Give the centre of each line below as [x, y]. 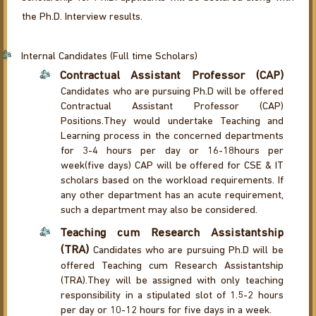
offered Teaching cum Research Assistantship [172, 267]
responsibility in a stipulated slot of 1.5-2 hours [172, 296]
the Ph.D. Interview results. [83, 18]
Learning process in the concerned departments [172, 137]
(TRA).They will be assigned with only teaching [172, 281]
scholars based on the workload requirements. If [172, 181]
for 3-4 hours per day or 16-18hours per [172, 152]
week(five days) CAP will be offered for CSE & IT [172, 166]
